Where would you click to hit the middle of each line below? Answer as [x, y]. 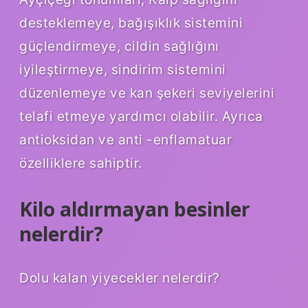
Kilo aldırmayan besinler [135, 209]
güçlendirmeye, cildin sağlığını [119, 46]
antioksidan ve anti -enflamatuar [125, 139]
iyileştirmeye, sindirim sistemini [123, 69]
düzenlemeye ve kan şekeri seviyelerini [147, 92]
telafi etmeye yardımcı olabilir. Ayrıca [141, 116]
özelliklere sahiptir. [81, 163]
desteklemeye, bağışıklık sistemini [131, 22]
